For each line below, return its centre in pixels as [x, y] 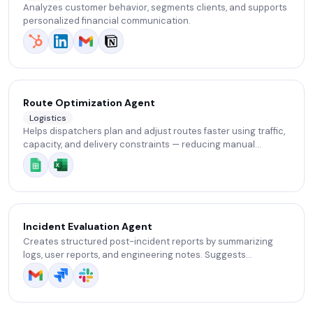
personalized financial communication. [107, 21]
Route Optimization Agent [89, 103]
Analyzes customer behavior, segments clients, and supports [155, 8]
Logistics [48, 118]
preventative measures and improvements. [116, 268]
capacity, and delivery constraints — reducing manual [139, 145]
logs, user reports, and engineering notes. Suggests [134, 255]
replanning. [48, 158]
